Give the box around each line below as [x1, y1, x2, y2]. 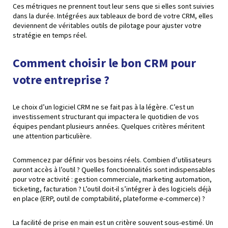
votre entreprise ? [13, 71, 109, 88]
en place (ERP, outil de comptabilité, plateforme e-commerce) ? [13, 193, 205, 203]
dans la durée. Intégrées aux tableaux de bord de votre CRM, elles [13, 11, 213, 20]
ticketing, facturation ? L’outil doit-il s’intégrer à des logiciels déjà [13, 184, 211, 193]
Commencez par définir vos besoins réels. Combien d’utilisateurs [13, 155, 212, 164]
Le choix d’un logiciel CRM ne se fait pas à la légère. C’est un [13, 102, 194, 111]
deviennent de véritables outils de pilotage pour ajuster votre [13, 20, 202, 30]
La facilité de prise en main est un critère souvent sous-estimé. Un [13, 217, 213, 227]
